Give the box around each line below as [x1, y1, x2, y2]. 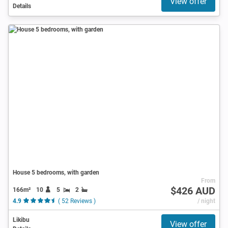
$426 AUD [170, 184, 215, 197]
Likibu [13, 216, 30, 223]
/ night [197, 197, 215, 205]
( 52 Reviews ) [58, 197, 96, 205]
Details [13, 2, 31, 10]
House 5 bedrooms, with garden [13, 168, 99, 176]
